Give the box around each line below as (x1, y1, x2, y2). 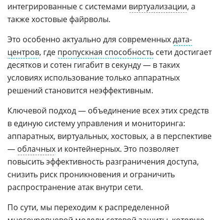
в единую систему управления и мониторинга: (7, 118, 185, 129)
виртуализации (129, 1, 187, 12)
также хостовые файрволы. (7, 14, 110, 25)
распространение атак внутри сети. (7, 182, 143, 193)
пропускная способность (57, 47, 154, 58)
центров (7, 47, 39, 58)
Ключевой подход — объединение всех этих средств (7, 105, 209, 116)
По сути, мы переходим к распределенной (7, 202, 169, 213)
